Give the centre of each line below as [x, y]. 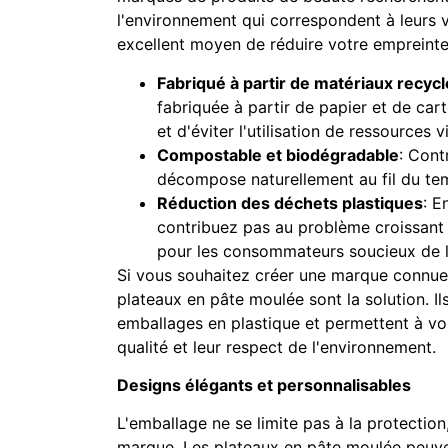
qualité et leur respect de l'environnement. [276, 346]
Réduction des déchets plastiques [290, 202]
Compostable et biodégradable [278, 154]
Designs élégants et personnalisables [264, 384]
